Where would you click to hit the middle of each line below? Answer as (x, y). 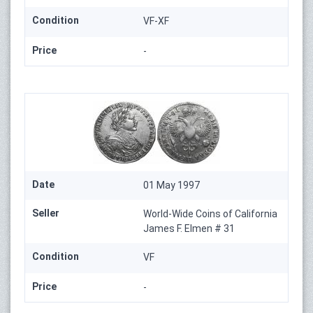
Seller (46, 213)
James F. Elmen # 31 (189, 228)
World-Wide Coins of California (211, 213)
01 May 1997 (172, 185)
